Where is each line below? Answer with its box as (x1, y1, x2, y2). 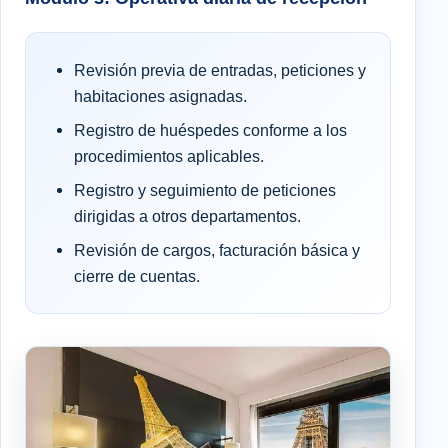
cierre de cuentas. (74, 267, 200, 286)
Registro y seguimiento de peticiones (74, 181, 336, 200)
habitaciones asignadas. (74, 87, 247, 106)
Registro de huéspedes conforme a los (74, 121, 347, 140)
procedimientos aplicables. (74, 147, 264, 166)
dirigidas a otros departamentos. (74, 207, 301, 226)
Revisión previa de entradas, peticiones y (74, 61, 366, 80)
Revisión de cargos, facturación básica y (74, 241, 360, 260)
